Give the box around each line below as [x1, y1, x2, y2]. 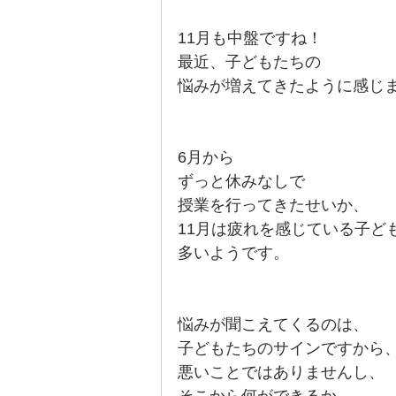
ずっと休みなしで [178, 172, 305, 190]
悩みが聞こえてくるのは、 [178, 316, 369, 333]
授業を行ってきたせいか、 [178, 196, 369, 214]
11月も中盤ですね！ [178, 29, 323, 47]
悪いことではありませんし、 [178, 363, 385, 381]
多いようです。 [178, 244, 289, 262]
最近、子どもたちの [178, 53, 321, 71]
